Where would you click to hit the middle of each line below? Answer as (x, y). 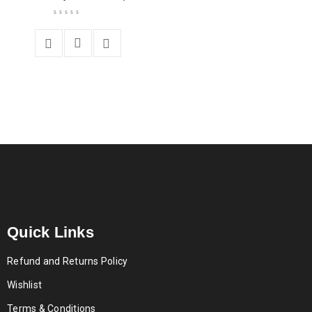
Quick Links (50, 232)
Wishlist (24, 285)
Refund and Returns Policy (68, 261)
